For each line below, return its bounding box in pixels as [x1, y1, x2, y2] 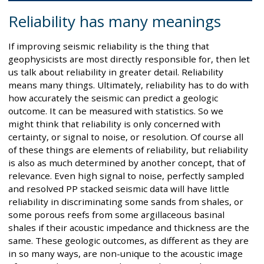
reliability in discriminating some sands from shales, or [8, 195, 243, 207]
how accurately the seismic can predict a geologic [8, 91, 218, 104]
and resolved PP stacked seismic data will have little [8, 182, 229, 194]
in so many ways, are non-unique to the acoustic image [8, 247, 243, 259]
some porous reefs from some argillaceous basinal [8, 208, 225, 220]
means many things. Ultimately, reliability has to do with [8, 78, 249, 91]
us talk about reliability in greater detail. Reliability [8, 65, 223, 78]
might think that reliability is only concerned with [8, 117, 220, 130]
